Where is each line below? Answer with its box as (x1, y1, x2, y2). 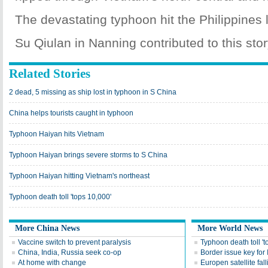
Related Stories (9, 66, 90, 81)
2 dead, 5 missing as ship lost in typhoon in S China (9, 88, 176, 96)
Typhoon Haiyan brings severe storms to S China (9, 151, 167, 159)
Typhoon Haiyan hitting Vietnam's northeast (9, 172, 150, 180)
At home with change (18, 258, 86, 267)
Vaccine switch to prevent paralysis (18, 238, 131, 246)
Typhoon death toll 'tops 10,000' (9, 193, 111, 201)
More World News (197, 224, 263, 233)
